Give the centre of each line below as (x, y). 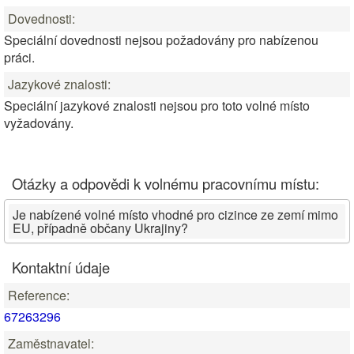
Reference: (39, 295)
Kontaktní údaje (61, 267)
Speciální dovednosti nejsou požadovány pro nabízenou (161, 40)
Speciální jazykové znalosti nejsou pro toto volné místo (157, 105)
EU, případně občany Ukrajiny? (100, 228)
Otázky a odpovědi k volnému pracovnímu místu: (166, 183)
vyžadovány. (39, 123)
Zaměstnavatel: (51, 343)
